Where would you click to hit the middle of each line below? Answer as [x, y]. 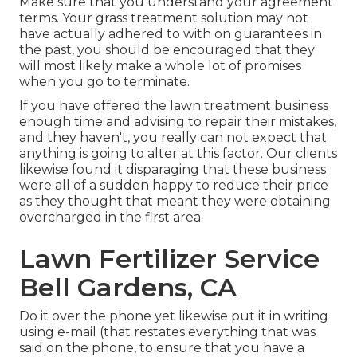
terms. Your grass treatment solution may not [164, 18]
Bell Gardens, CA [128, 288]
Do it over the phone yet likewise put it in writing [174, 316]
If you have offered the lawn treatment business [174, 106]
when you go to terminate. [104, 82]
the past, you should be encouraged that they [167, 50]
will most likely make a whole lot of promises [160, 66]
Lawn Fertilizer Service [169, 259]
